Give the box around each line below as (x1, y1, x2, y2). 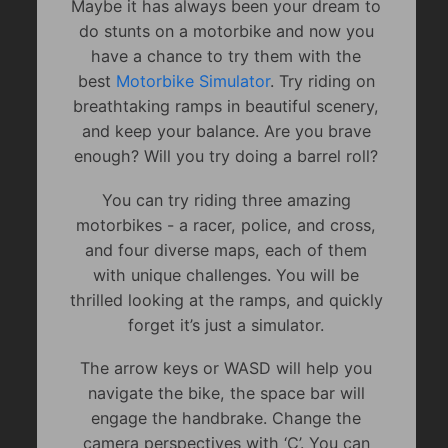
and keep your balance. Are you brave (81, 121, 371, 142)
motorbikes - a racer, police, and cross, (76, 214, 377, 235)
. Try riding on (269, 71, 375, 92)
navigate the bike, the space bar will (87, 382, 365, 403)
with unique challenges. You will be (93, 264, 360, 285)
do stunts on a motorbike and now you (78, 21, 374, 42)
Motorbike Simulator (115, 71, 270, 92)
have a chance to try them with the (91, 46, 362, 67)
